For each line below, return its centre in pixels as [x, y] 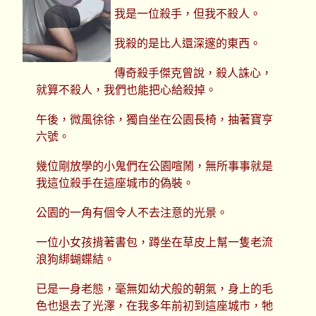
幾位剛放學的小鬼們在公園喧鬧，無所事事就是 [154, 166]
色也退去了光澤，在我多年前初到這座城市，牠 [154, 306]
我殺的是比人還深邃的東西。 [188, 44]
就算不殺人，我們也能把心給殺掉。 [126, 90]
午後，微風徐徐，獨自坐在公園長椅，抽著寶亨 [154, 120]
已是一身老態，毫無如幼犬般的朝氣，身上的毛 [154, 289]
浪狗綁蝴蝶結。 [75, 260]
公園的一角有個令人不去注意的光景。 [132, 213]
